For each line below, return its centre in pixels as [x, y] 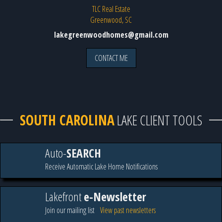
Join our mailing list [70, 210]
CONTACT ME [111, 58]
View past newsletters [128, 210]
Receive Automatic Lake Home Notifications [101, 166]
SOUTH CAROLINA [67, 120]
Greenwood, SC [111, 20]
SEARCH [84, 153]
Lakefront [64, 196]
